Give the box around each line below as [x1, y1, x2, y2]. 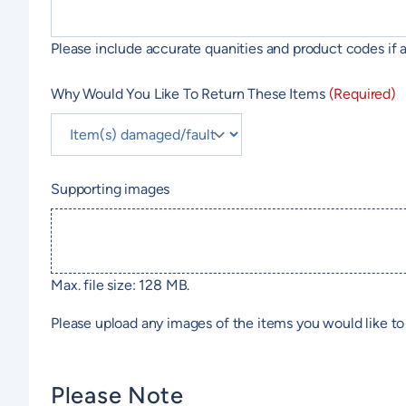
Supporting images [51, 179, 170, 198]
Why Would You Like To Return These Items [51, 84, 325, 102]
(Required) [328, 84, 397, 102]
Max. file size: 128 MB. [51, 275, 190, 294]
